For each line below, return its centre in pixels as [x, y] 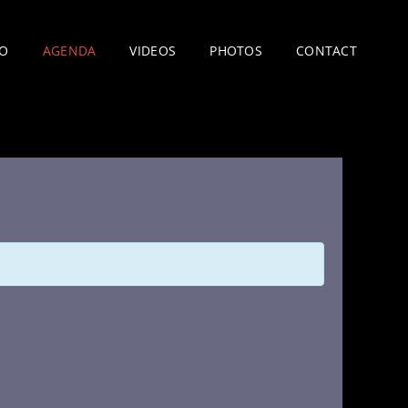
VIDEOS [153, 51]
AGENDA [69, 51]
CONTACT [326, 51]
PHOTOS [236, 51]
